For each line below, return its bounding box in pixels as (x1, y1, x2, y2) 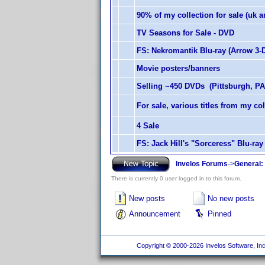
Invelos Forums (176, 159, 228, 168)
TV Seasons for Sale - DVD (137, 28, 234, 37)
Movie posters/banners (137, 64, 220, 73)
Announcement (129, 209, 180, 218)
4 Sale (137, 121, 159, 130)
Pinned (208, 209, 231, 218)
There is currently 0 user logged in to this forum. (111, 175, 241, 182)
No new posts (208, 194, 254, 203)
